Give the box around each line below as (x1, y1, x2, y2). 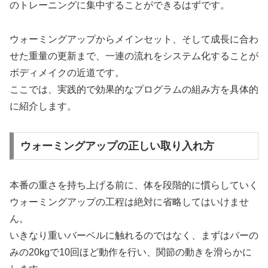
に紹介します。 (10, 101, 77, 112)
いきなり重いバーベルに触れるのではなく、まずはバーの (10, 230, 258, 240)
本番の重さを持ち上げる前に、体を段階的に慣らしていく (10, 179, 258, 190)
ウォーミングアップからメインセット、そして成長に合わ (10, 34, 258, 45)
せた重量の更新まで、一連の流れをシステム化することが (10, 51, 258, 62)
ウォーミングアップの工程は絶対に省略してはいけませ (10, 196, 249, 207)
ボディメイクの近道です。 (10, 68, 124, 78)
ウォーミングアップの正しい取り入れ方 (20, 139, 214, 152)
